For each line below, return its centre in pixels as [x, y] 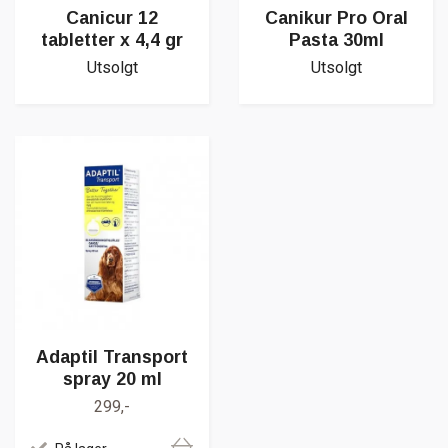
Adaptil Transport [112, 357]
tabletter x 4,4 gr [112, 40]
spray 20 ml [112, 379]
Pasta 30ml [336, 40]
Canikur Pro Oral [336, 18]
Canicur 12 [112, 18]
